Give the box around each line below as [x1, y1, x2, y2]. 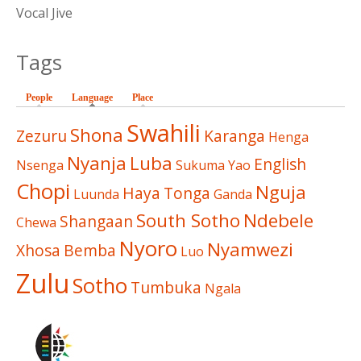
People [26, 92, 52, 104]
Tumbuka [131, 276, 201, 299]
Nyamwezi [207, 237, 293, 263]
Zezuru [16, 125, 67, 147]
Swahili [127, 117, 201, 149]
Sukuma [176, 156, 225, 175]
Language [72, 92, 113, 104]
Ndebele [243, 208, 313, 234]
